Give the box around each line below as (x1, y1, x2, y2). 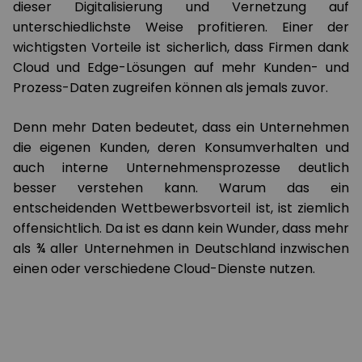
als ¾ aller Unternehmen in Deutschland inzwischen (13, 239, 349, 258)
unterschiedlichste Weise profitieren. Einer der (13, 18, 349, 36)
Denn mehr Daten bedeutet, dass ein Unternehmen (13, 118, 349, 137)
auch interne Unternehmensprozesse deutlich (13, 158, 349, 177)
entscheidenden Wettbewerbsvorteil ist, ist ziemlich (13, 199, 349, 217)
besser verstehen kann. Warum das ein (13, 179, 349, 197)
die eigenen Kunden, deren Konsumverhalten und (13, 138, 349, 157)
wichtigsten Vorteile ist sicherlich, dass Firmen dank (13, 38, 349, 57)
